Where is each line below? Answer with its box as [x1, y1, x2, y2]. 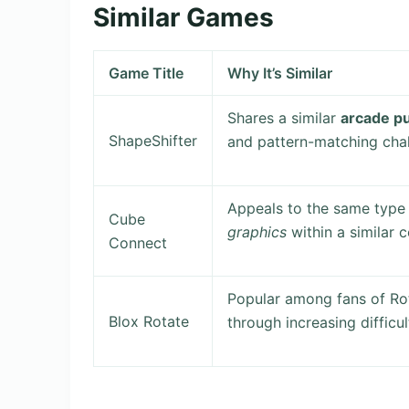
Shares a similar [227, 109, 341, 128]
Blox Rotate [109, 312, 190, 331]
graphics [227, 223, 288, 242]
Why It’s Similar [227, 64, 333, 83]
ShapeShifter [109, 131, 198, 151]
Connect [109, 234, 168, 253]
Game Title [109, 64, 184, 83]
